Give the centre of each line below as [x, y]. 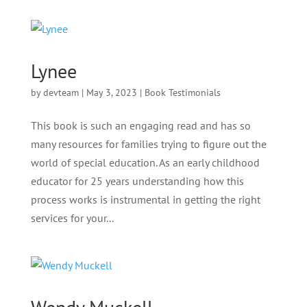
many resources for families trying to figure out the [148, 144]
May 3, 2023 [111, 93]
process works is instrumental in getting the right [145, 199]
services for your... [72, 218]
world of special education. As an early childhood [145, 162]
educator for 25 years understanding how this [137, 181]
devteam [61, 93]
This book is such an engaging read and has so [140, 125]
